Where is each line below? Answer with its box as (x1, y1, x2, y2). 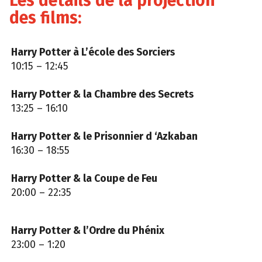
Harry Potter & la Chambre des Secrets (11, 88, 194, 101)
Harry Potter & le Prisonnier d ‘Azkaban (11, 130, 198, 143)
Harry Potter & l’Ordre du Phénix (11, 225, 164, 237)
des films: (9, 8, 81, 27)
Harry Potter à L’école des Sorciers (11, 46, 175, 59)
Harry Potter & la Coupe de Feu (11, 173, 157, 185)
